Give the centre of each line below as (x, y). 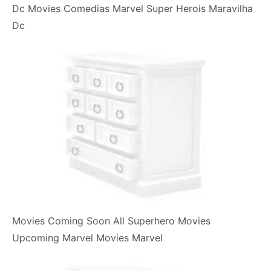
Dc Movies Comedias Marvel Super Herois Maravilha (132, 9)
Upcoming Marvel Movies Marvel (87, 238)
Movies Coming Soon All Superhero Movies (111, 221)
